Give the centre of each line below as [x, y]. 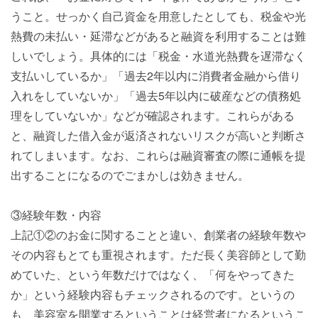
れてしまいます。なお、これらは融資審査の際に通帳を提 [158, 155]
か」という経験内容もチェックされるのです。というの [153, 294]
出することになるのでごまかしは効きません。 [130, 175]
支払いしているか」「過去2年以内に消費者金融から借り [156, 76]
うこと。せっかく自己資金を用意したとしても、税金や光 [158, 16]
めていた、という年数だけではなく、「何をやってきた [153, 274]
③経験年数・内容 [56, 215]
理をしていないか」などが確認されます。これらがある [153, 115]
